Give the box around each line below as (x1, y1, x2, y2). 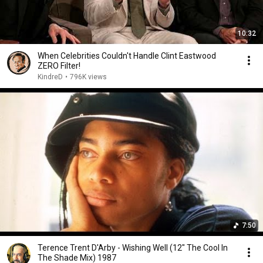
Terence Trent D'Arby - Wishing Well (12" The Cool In (38, 243, 228, 252)
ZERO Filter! (38, 61, 80, 70)
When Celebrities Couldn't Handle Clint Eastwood (38, 51, 216, 60)
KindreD (38, 73, 63, 81)
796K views (70, 73, 107, 81)
